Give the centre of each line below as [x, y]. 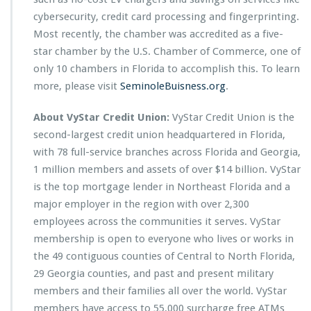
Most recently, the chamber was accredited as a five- [158, 34]
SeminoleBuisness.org [173, 86]
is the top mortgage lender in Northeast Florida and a [162, 187]
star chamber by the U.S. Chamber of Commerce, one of [167, 51]
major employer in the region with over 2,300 [141, 204]
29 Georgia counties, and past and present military [153, 274]
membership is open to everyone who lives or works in [163, 239]
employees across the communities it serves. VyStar [157, 221]
